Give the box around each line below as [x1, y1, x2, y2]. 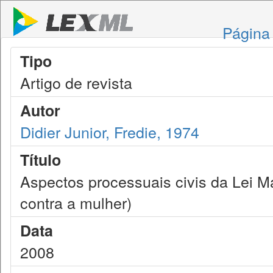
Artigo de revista [20, 71, 132, 93]
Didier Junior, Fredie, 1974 [20, 121, 199, 143]
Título [20, 149, 61, 171]
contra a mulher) [20, 191, 132, 213]
